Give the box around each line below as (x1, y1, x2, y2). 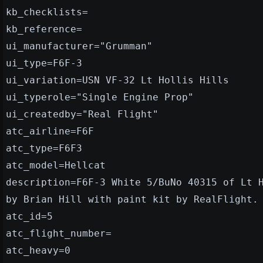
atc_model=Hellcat (6, 159, 106, 171)
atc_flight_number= (6, 227, 112, 239)
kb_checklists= (6, 6, 88, 18)
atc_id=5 (6, 210, 53, 222)
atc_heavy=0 (6, 244, 70, 256)
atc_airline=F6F (6, 125, 94, 137)
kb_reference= (6, 23, 82, 35)
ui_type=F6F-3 (6, 57, 82, 69)
